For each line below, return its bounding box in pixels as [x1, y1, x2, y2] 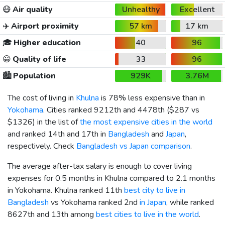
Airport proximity [9, 20, 79, 32]
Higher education [12, 37, 81, 48]
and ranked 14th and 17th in [8, 128, 108, 140]
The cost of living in [8, 92, 76, 103]
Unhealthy [122, 4, 160, 15]
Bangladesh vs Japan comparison [76, 140, 190, 152]
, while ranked [166, 196, 214, 208]
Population [11, 70, 56, 81]
